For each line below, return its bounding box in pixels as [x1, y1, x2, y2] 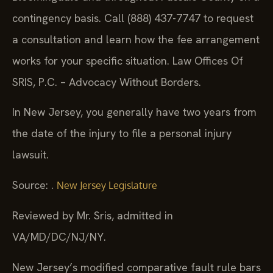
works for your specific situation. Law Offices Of [12, 54, 243, 68]
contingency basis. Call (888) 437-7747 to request [12, 11, 253, 26]
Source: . [12, 177, 57, 192]
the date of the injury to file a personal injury [12, 126, 232, 141]
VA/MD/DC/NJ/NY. [12, 230, 106, 244]
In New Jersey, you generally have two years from [12, 105, 257, 119]
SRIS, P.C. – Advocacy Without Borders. [12, 75, 201, 90]
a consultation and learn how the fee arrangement [12, 32, 260, 47]
